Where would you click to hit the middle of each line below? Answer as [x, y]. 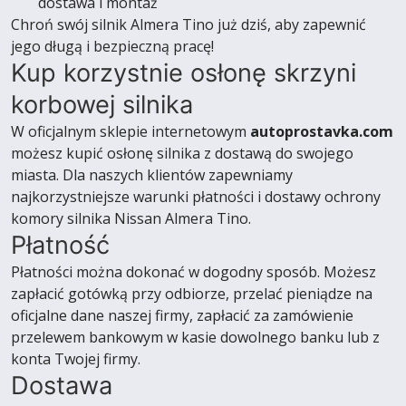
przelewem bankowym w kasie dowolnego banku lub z [195, 337]
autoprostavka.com [322, 131]
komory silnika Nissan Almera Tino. [131, 218]
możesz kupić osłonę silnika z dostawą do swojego [182, 153]
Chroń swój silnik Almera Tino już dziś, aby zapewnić [188, 24]
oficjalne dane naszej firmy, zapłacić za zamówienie [182, 315]
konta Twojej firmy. [76, 359]
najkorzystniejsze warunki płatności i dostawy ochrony [196, 197]
